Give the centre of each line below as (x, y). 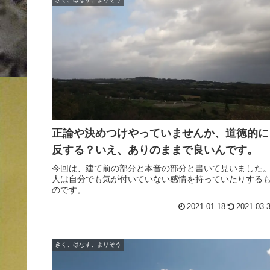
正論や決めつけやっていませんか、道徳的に (160, 133)
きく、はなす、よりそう (88, 244)
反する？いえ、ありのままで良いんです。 (155, 150)
